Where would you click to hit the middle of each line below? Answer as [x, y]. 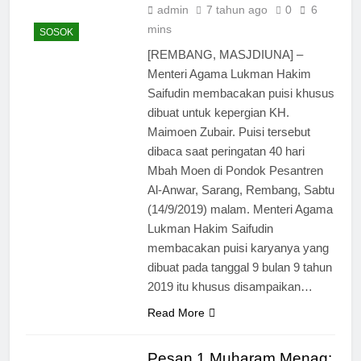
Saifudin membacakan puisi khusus [241, 93]
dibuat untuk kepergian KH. [218, 112]
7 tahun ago [237, 9]
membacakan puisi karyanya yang [238, 247]
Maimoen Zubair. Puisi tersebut [228, 131]
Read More [176, 312]
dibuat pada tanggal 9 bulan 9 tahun [239, 267]
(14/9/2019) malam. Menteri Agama [240, 209]
